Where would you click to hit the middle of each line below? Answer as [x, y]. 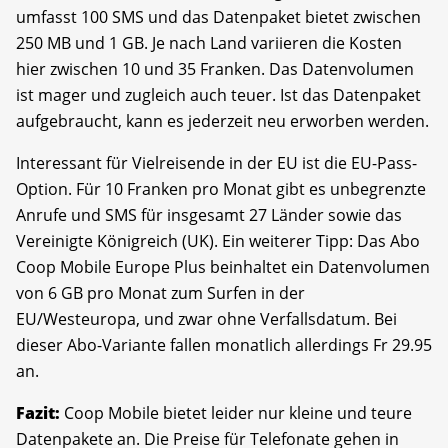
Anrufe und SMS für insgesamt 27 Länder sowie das [209, 214]
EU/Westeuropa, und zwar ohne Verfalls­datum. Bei [206, 318]
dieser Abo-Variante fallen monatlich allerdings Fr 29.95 [224, 344]
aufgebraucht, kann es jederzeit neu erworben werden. [222, 120]
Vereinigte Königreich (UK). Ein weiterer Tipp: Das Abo [218, 240]
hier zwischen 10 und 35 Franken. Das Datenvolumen [215, 68]
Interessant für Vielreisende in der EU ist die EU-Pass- [216, 162]
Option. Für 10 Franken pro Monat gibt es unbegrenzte [221, 188]
